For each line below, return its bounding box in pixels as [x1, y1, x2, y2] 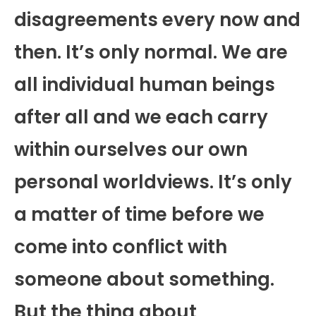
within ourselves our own [14, 136, 248, 162]
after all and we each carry [14, 104, 268, 130]
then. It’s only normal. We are [14, 39, 288, 65]
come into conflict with [14, 233, 227, 260]
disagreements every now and [14, 6, 300, 32]
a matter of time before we [14, 201, 265, 227]
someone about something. [14, 266, 274, 292]
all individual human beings [14, 71, 275, 97]
